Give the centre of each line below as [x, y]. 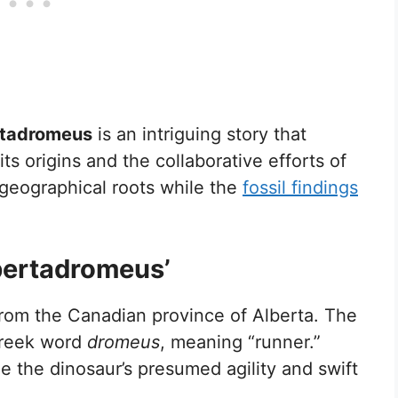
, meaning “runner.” [240, 342]
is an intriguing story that [199, 134]
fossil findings [300, 187]
